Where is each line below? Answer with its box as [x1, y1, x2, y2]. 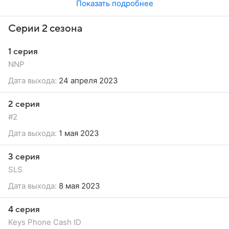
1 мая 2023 [57, 128, 99, 138]
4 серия [8, 204, 40, 214]
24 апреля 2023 [57, 75, 118, 85]
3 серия [8, 152, 40, 162]
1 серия [8, 47, 38, 56]
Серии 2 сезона [8, 22, 82, 34]
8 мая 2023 [57, 180, 100, 191]
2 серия [8, 99, 40, 109]
